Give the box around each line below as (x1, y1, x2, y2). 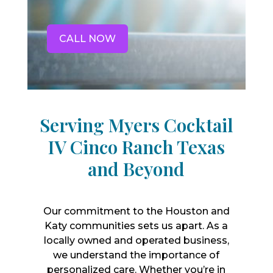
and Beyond (88, 157, 185, 181)
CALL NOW (58, 33, 116, 44)
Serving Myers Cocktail (39, 113, 233, 137)
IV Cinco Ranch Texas (48, 135, 225, 159)
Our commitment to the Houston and (43, 205, 230, 217)
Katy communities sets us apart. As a (44, 220, 229, 232)
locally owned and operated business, (43, 235, 229, 246)
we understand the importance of (53, 249, 220, 261)
